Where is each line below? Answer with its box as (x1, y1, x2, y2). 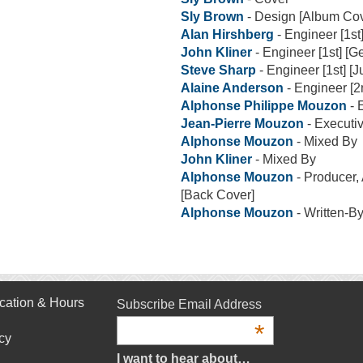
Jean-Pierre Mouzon (181, 116, 304, 130)
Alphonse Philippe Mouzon (181, 98, 347, 113)
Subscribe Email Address (117, 297, 262, 311)
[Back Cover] (181, 187, 254, 202)
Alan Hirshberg (181, 27, 274, 41)
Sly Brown (181, 9, 244, 23)
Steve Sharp (181, 62, 259, 77)
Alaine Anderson (181, 80, 284, 95)
